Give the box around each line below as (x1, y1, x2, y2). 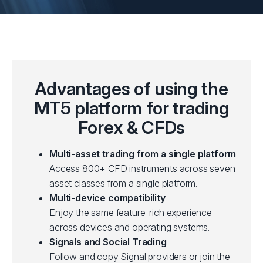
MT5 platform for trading (33, 97, 230, 119)
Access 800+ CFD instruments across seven (49, 162, 235, 174)
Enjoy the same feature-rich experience (49, 206, 212, 218)
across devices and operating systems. (49, 221, 210, 233)
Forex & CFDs (77, 116, 186, 138)
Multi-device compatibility (49, 191, 166, 204)
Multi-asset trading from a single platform (49, 147, 237, 160)
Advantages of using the (35, 77, 228, 99)
